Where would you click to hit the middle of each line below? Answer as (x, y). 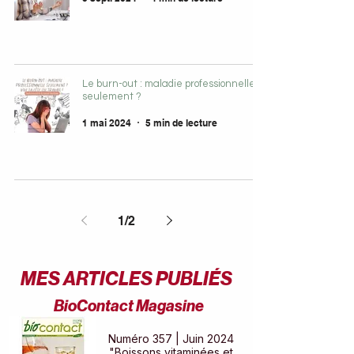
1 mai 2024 (107, 122)
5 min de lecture (181, 122)
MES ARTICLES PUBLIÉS (126, 279)
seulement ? (112, 96)
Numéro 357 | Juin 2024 (171, 339)
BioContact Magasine (128, 306)
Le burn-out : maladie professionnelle (169, 84)
